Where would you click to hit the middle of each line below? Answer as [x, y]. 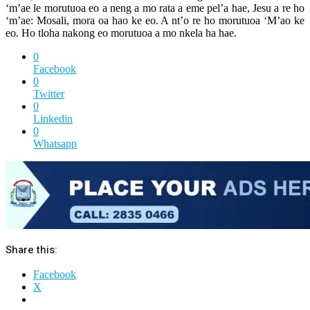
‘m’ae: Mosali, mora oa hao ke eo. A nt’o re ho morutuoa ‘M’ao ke [155, 21]
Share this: [31, 250]
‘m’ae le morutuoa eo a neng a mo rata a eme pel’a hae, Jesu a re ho [155, 8]
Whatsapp [55, 144]
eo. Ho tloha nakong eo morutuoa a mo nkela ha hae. [121, 33]
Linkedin [53, 119]
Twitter [49, 94]
